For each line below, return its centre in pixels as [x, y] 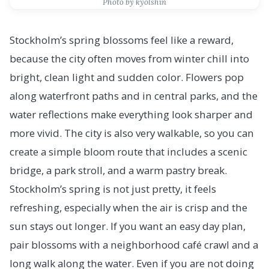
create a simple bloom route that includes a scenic [128, 152]
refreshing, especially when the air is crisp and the [128, 208]
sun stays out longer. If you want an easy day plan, [128, 226]
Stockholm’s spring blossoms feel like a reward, [122, 40]
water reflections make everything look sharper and [131, 115]
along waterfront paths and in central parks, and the [134, 96]
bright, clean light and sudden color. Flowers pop [127, 77]
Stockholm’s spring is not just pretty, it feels [113, 189]
